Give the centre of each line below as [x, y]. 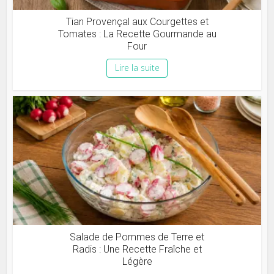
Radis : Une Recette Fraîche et [137, 250]
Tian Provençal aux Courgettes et [137, 22]
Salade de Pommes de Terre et [137, 237]
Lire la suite [137, 68]
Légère [137, 262]
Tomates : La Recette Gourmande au [137, 34]
